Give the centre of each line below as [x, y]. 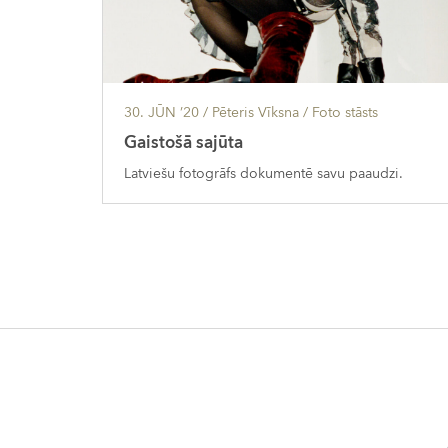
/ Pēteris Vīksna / [255, 112]
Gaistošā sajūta [183, 143]
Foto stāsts [345, 112]
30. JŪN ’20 [161, 112]
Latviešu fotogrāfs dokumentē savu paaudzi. [263, 173]
